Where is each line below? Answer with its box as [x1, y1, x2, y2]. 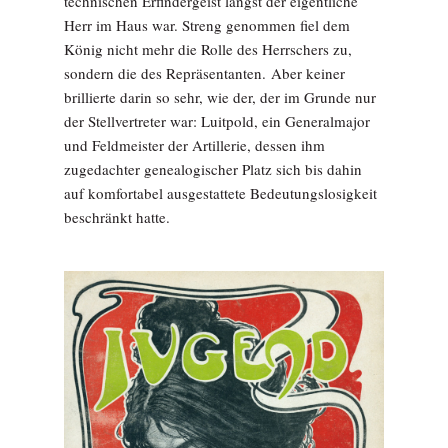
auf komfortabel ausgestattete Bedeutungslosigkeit [64, 182, 377, 203]
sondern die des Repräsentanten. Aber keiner [64, 62, 345, 83]
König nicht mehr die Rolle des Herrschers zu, [64, 38, 352, 59]
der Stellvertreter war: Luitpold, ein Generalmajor [64, 110, 370, 131]
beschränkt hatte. [64, 206, 170, 227]
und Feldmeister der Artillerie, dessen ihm [64, 134, 325, 155]
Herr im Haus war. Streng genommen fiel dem [64, 14, 350, 35]
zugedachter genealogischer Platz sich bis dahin [64, 158, 362, 179]
